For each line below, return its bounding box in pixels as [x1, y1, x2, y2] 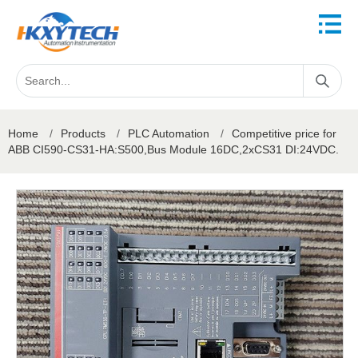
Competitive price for [232, 127, 336, 140]
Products [61, 127, 105, 140]
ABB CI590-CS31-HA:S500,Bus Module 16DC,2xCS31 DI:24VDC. [8, 143, 339, 156]
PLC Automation [128, 127, 209, 140]
